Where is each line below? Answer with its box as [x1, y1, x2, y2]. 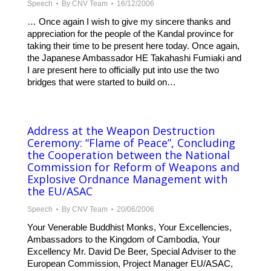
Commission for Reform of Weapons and [27, 160, 240, 175]
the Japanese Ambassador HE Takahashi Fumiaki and [27, 53, 241, 64]
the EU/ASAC [27, 184, 93, 199]
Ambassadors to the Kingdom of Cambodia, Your [27, 234, 220, 245]
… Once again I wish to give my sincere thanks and [27, 16, 230, 27]
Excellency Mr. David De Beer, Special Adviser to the [27, 246, 236, 257]
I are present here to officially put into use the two [27, 65, 219, 76]
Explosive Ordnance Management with [27, 172, 227, 187]
